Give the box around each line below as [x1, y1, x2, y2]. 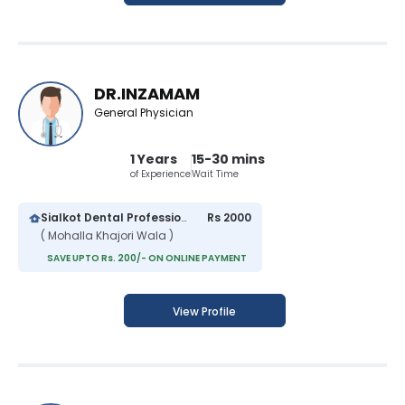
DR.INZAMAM [94, 82, 200, 106]
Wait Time [191, 167, 239, 182]
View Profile [173, 304, 236, 320]
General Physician [94, 105, 193, 121]
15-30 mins [191, 150, 265, 169]
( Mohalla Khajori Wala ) [41, 228, 174, 244]
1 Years [129, 150, 177, 169]
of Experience [129, 167, 191, 182]
